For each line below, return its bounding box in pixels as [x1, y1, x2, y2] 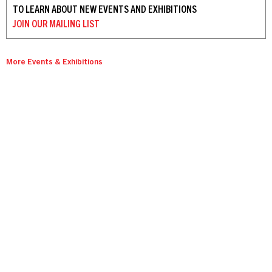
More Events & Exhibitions [6, 58, 103, 67]
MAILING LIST [47, 19, 100, 30]
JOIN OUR [13, 19, 47, 30]
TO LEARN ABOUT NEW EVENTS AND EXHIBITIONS [13, 5, 197, 15]
